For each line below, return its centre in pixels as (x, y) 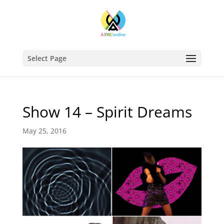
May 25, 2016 (44, 131)
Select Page (47, 58)
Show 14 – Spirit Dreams (107, 112)
